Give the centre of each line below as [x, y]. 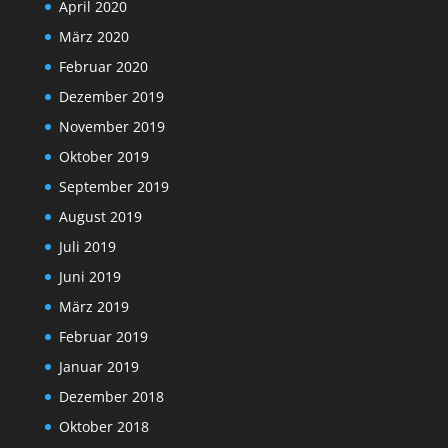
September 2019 [113, 187]
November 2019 [111, 127]
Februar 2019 [103, 337]
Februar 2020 [103, 67]
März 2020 [93, 37]
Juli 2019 [87, 247]
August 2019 [100, 217]
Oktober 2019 [103, 157]
